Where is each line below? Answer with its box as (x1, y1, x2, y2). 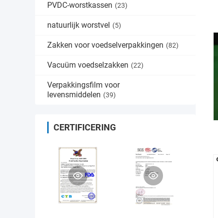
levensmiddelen (47, 90, 101, 99)
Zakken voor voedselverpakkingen (47, 40, 163, 50)
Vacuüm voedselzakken (47, 60, 128, 70)
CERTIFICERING (54, 122, 116, 132)
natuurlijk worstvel (47, 20, 110, 30)
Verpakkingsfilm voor (47, 80, 120, 90)
